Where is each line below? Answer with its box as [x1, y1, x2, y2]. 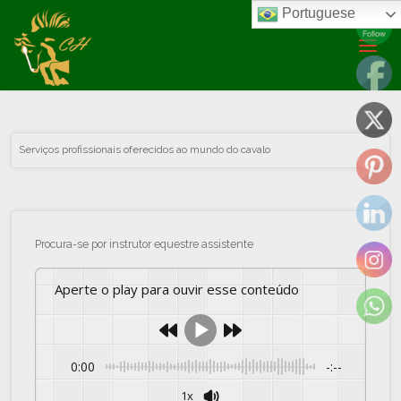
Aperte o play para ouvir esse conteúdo [62, 279, 299, 298]
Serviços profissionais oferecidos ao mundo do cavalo [19, 143, 271, 157]
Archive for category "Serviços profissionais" [144, 71, 343, 82]
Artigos [91, 71, 124, 82]
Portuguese [277, 5, 355, 21]
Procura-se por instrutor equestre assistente [34, 237, 253, 252]
